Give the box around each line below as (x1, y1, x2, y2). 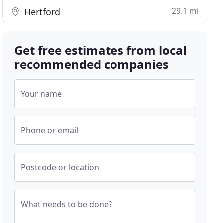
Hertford (22, 6, 61, 18)
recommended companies (14, 56, 169, 72)
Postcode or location (21, 162, 100, 173)
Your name (21, 88, 62, 99)
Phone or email (21, 125, 79, 136)
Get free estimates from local (14, 42, 187, 58)
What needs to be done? (21, 199, 112, 210)
